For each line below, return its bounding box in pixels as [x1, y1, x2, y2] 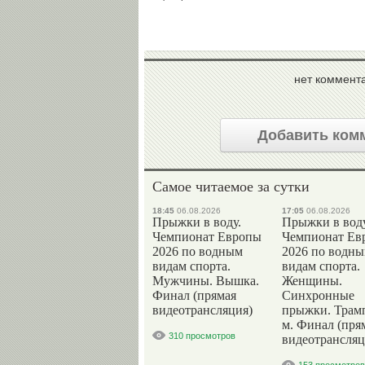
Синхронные [282, 288, 354, 302]
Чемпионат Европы [152, 230, 262, 244]
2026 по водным [152, 244, 243, 258]
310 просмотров [169, 331, 235, 341]
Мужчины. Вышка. [152, 274, 259, 288]
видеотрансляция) [152, 303, 253, 317]
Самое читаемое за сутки [152, 176, 310, 196]
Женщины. [282, 274, 342, 288]
